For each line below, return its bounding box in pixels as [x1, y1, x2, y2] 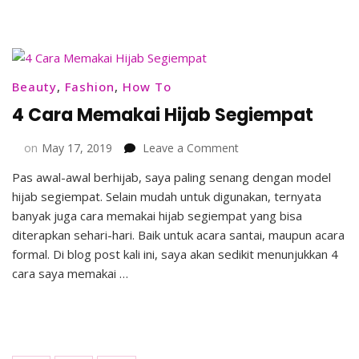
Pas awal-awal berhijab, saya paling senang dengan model [12, 169, 331, 186]
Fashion [65, 79, 115, 95]
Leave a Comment [143, 140, 239, 156]
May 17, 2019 [42, 140, 112, 156]
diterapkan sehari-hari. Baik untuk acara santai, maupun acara [12, 227, 345, 244]
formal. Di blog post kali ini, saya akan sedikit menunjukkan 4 [12, 246, 338, 263]
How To [123, 79, 171, 95]
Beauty [12, 79, 57, 95]
